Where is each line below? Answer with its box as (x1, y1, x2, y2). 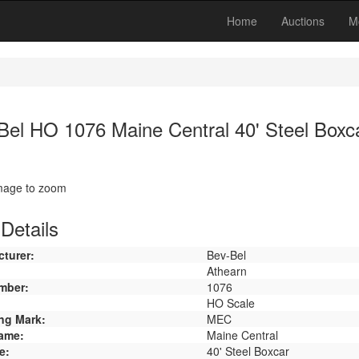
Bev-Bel (206, 247, 246, 263)
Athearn (206, 263, 247, 279)
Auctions (281, 13, 325, 29)
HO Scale (206, 295, 255, 311)
